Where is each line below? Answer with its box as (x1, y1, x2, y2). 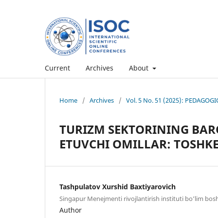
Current (45, 63, 70, 73)
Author (59, 205, 82, 215)
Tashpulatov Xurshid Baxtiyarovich (59, 182, 176, 191)
